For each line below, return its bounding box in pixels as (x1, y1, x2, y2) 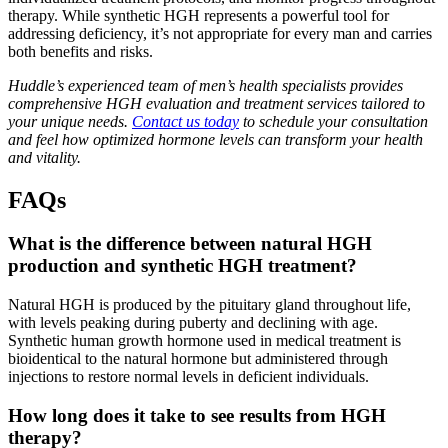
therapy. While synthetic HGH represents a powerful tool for (8, 6, 389, 24)
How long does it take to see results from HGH (8, 404, 386, 426)
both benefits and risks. (8, 42, 153, 60)
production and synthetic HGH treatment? (8, 255, 362, 277)
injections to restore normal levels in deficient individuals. (8, 368, 369, 386)
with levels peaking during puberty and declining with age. (8, 314, 378, 332)
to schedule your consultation (239, 112, 428, 130)
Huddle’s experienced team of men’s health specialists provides (8, 76, 403, 94)
